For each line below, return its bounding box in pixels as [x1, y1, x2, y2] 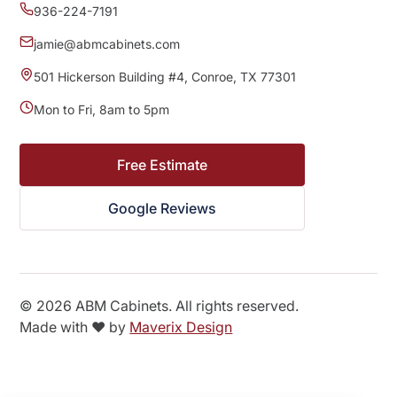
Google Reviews [108, 199, 217, 218]
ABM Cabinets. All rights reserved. [72, 297, 300, 315]
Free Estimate [117, 156, 208, 175]
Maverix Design [129, 318, 233, 337]
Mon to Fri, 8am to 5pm [34, 102, 170, 118]
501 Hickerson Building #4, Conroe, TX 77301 [34, 69, 297, 85]
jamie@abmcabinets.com [34, 36, 181, 52]
